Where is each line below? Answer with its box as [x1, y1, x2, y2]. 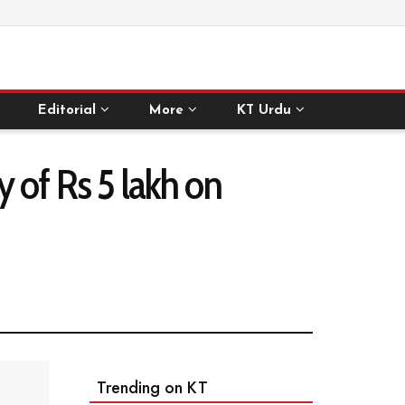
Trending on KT [96, 376, 208, 400]
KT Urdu [236, 104, 291, 118]
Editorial [38, 104, 97, 118]
